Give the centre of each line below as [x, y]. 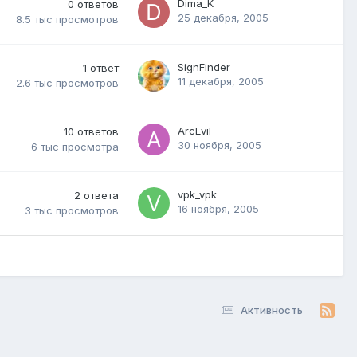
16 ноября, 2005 [218, 208]
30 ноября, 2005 [220, 145]
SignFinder [204, 67]
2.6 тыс [34, 83]
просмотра [90, 147]
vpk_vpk [197, 194]
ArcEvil [194, 130]
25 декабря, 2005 [223, 17]
